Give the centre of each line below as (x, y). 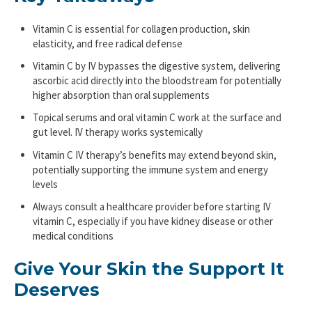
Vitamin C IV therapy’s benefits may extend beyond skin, (155, 155)
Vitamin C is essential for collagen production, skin (142, 29)
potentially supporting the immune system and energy (151, 169)
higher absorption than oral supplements (122, 95)
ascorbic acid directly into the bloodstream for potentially (157, 81)
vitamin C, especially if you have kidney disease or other (153, 221)
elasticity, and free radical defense (108, 44)
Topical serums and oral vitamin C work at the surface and (157, 118)
